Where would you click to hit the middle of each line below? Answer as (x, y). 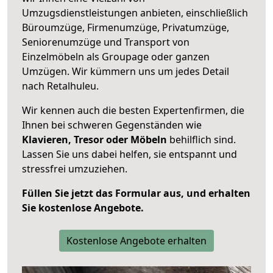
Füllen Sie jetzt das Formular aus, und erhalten (136, 193)
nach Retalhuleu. (60, 86)
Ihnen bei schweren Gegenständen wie (112, 125)
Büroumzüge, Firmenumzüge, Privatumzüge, (126, 27)
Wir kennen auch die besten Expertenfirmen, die (133, 110)
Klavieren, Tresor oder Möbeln (94, 139)
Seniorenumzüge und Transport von (106, 42)
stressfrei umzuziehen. (75, 168)
